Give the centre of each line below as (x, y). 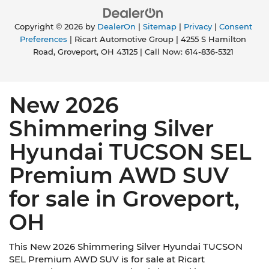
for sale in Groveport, (124, 198)
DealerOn (116, 26)
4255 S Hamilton (212, 39)
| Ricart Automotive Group (120, 39)
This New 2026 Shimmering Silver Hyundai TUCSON (126, 246)
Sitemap (159, 26)
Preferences (44, 39)
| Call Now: (161, 52)
